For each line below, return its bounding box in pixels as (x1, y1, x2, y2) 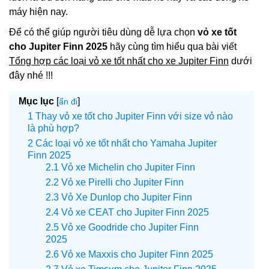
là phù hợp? (28, 123, 79, 133)
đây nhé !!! (9, 70, 53, 80)
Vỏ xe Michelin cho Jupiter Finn (61, 162, 195, 172)
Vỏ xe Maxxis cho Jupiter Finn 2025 (61, 249, 213, 259)
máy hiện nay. (9, 7, 70, 17)
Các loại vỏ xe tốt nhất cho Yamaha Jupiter (35, 138, 217, 148)
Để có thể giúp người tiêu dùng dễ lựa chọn (9, 27, 198, 37)
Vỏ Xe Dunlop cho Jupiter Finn (61, 192, 192, 202)
